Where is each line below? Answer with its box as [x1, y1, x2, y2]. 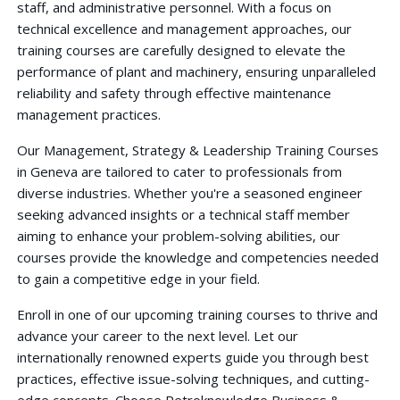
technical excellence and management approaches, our [16, 19, 352, 37]
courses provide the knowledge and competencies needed [16, 247, 379, 266]
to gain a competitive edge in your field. [16, 269, 260, 287]
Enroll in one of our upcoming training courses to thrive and [16, 304, 378, 323]
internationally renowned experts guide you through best [16, 347, 369, 366]
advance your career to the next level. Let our [16, 326, 298, 345]
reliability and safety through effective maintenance [16, 83, 331, 102]
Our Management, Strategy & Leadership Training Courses [16, 140, 379, 159]
